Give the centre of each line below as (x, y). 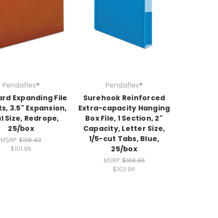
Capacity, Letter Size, (124, 128)
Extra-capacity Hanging (124, 108)
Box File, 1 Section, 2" (124, 118)
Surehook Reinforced (124, 98)
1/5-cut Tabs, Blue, (124, 138)
